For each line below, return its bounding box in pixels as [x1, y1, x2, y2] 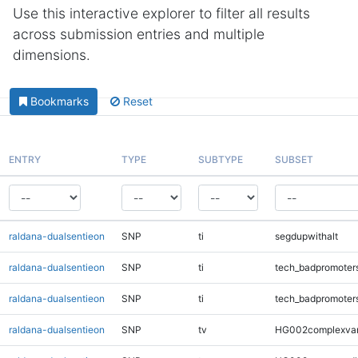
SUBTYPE [197, 153, 243, 165]
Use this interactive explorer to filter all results [13, 5, 310, 22]
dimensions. [13, 46, 90, 63]
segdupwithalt [274, 229, 338, 242]
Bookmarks [30, 94, 89, 109]
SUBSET [274, 153, 313, 165]
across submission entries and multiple [13, 26, 265, 42]
